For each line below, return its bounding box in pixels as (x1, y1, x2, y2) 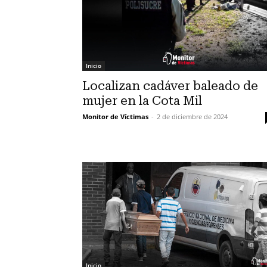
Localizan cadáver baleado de (82, 79, 258, 93)
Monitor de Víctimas (82, 112, 148, 121)
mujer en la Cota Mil (82, 94, 202, 108)
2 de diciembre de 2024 (157, 112, 228, 121)
